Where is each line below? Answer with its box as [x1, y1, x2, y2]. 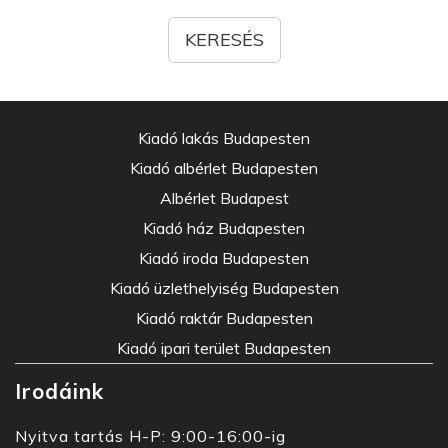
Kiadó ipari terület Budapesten [117, 338, 331, 358]
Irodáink [15, 378, 104, 404]
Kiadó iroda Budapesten [139, 248, 309, 268]
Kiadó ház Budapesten [143, 218, 305, 238]
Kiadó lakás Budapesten [138, 128, 310, 148]
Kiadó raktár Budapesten [135, 308, 313, 328]
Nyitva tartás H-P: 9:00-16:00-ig [15, 426, 286, 446]
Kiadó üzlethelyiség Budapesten [109, 278, 339, 298]
